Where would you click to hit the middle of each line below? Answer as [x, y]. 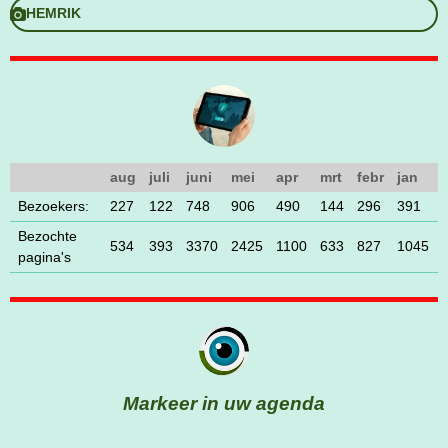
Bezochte [48, 236]
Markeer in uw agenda [224, 404]
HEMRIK [54, 13]
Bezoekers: [54, 206]
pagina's [45, 257]
